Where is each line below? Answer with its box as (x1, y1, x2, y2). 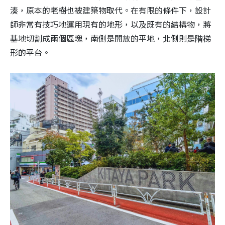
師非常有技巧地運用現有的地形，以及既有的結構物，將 (10, 20, 211, 30)
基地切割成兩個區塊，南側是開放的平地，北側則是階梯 (10, 34, 211, 44)
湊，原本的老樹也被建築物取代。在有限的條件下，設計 (10, 6, 211, 16)
